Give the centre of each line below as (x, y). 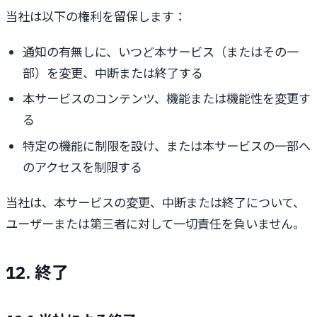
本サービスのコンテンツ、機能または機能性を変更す (167, 99)
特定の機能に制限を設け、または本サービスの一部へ (167, 146)
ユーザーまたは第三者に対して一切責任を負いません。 (155, 224)
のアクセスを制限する (82, 167)
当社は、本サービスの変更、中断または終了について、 (155, 202)
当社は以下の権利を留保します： (96, 16)
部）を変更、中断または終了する (113, 73)
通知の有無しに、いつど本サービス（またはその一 (161, 52)
